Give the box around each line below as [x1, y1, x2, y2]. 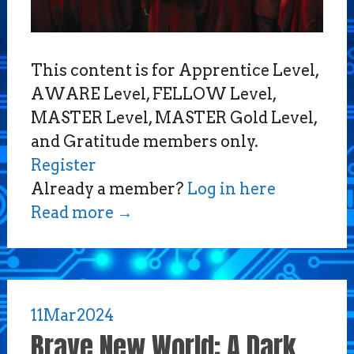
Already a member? [30, 179, 187, 199]
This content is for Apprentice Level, [30, 61, 319, 81]
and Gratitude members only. [30, 132, 258, 152]
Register [30, 156, 96, 175]
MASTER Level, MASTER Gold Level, [30, 108, 318, 128]
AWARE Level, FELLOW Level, [30, 85, 277, 104]
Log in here [186, 179, 276, 199]
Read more [30, 203, 117, 223]
